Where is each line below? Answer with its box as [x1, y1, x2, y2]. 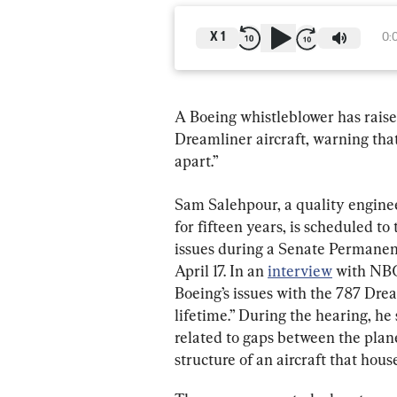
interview [268, 261, 332, 280]
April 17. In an [175, 261, 268, 280]
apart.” [175, 151, 219, 170]
